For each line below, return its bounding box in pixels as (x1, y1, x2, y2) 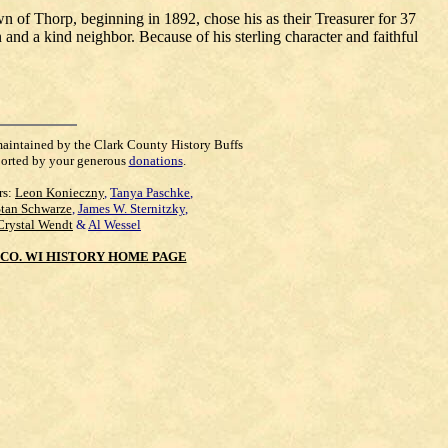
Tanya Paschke (110, 185, 190, 200)
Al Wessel (88, 217, 141, 232)
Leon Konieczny (15, 185, 104, 200)
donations (128, 153, 183, 168)
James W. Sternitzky (77, 201, 185, 216)
